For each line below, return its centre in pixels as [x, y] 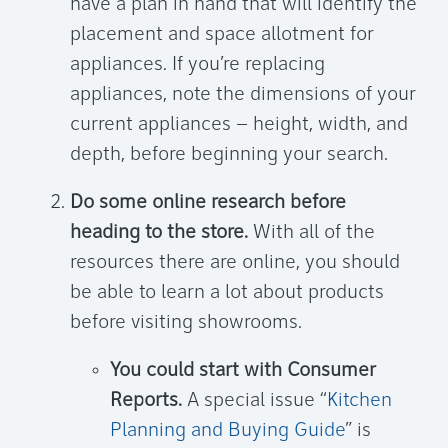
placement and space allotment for [222, 35]
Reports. [146, 401]
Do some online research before [208, 203]
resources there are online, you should [235, 263]
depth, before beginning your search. [229, 155]
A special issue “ [254, 401]
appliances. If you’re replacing [197, 65]
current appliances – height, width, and [239, 125]
